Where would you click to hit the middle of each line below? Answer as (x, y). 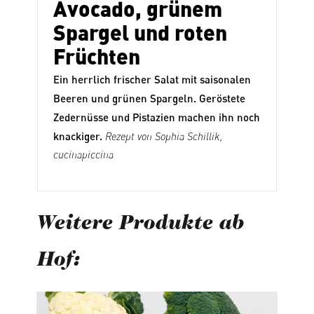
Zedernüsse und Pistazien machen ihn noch (157, 117)
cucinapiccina (83, 154)
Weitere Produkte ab (140, 224)
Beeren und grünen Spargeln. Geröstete (149, 98)
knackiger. (79, 136)
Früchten (97, 55)
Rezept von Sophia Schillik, (164, 136)
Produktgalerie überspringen (108, 300)
